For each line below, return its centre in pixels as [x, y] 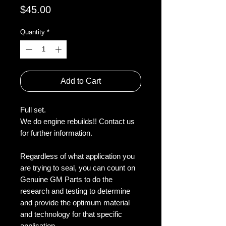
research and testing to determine [75, 191]
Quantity [33, 32]
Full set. [33, 109]
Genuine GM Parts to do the [66, 179]
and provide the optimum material [75, 202]
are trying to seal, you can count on [78, 167]
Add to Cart [81, 81]
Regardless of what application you [77, 156]
